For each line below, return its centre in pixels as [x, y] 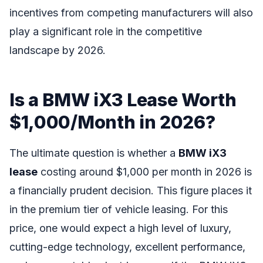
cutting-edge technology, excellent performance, [127, 247]
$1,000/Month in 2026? [112, 122]
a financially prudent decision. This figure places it [131, 191]
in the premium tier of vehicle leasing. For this [119, 210]
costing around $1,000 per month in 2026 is [145, 172]
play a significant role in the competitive [106, 31]
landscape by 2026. [58, 50]
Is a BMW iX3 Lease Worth [123, 99]
